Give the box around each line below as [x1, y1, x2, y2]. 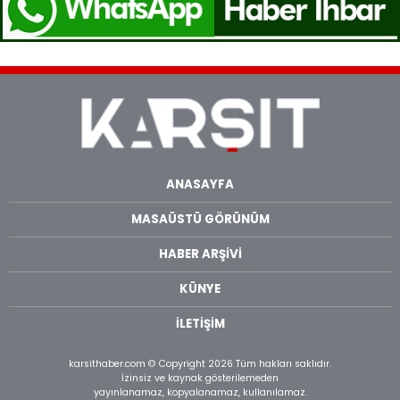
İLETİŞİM [175, 315, 225, 333]
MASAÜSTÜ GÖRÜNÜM [130, 211, 270, 229]
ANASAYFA [166, 176, 234, 194]
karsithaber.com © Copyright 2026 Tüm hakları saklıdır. [69, 357, 331, 371]
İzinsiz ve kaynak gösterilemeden [121, 371, 279, 386]
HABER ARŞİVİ [158, 246, 242, 263]
